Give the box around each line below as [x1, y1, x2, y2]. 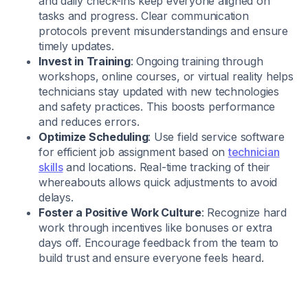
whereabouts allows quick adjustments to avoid [38, 175, 278, 189]
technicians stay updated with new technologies [38, 85, 279, 98]
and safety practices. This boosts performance [38, 100, 276, 113]
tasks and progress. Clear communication [38, 9, 249, 23]
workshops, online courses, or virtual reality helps [38, 69, 294, 83]
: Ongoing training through [130, 54, 263, 68]
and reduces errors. [38, 115, 140, 129]
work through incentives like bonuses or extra [38, 221, 273, 234]
